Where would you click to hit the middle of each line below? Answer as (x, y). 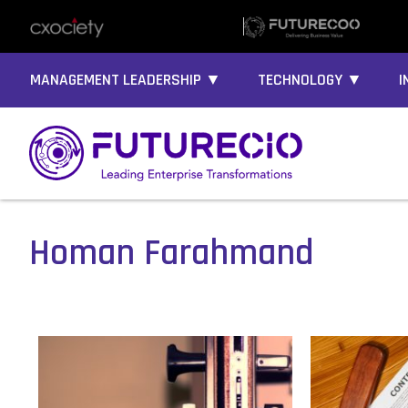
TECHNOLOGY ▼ (310, 80)
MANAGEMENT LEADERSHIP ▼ (126, 80)
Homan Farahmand (172, 254)
